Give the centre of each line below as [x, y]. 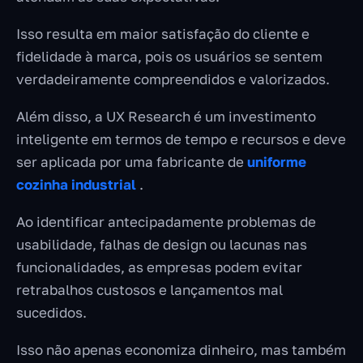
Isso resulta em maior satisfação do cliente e [163, 34]
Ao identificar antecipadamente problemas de [166, 222]
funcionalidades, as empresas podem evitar [159, 267]
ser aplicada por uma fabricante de [132, 162]
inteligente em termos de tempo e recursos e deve [181, 139]
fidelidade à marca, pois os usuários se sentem [169, 57]
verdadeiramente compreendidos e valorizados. [173, 79]
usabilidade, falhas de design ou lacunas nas [162, 245]
